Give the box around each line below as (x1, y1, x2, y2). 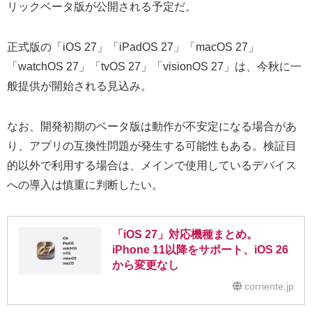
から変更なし (112, 259, 179, 272)
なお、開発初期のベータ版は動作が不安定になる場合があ (7, 120, 297, 133)
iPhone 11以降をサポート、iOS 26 (112, 244, 288, 256)
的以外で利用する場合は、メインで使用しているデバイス (7, 159, 297, 172)
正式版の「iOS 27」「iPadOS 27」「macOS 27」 (7, 41, 259, 54)
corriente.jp (244, 281, 294, 292)
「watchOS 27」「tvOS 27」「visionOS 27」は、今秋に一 (7, 61, 302, 73)
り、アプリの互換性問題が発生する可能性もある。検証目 (7, 140, 297, 153)
